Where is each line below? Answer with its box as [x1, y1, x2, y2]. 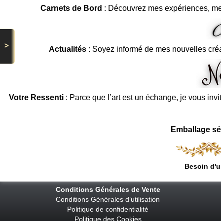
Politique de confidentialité [67, 205, 148, 213]
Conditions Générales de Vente [55, 185, 162, 193]
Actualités [48, 44, 86, 53]
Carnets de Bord [40, 3, 103, 12]
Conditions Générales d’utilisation [56, 195, 160, 203]
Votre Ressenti [8, 93, 64, 102]
